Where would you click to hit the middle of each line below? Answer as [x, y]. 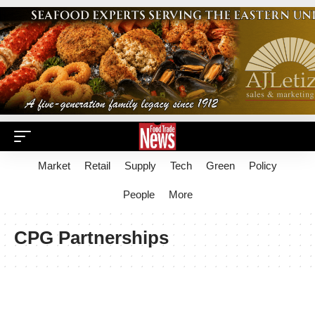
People [139, 194]
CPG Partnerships [91, 238]
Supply [140, 166]
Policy [263, 166]
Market [54, 166]
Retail [97, 166]
